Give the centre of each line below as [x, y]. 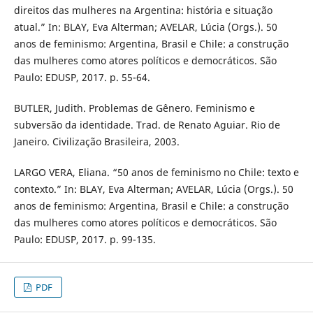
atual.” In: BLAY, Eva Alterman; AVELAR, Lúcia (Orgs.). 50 [145, 27]
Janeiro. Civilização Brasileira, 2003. [96, 142]
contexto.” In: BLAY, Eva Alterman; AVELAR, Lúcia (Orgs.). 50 [153, 189]
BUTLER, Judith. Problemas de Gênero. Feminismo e [134, 108]
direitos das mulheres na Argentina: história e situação [143, 10]
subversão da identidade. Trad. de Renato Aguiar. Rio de [147, 125]
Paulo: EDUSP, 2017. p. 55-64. [82, 78]
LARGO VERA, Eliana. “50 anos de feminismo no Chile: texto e [156, 173]
